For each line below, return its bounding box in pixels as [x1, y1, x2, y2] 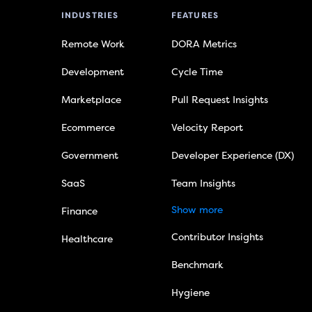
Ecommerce [61, 122, 115, 134]
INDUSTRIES [61, 10, 119, 22]
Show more [171, 204, 223, 217]
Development [61, 66, 124, 79]
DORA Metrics [171, 38, 237, 51]
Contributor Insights [171, 231, 263, 244]
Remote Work [61, 38, 125, 51]
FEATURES [171, 10, 219, 22]
